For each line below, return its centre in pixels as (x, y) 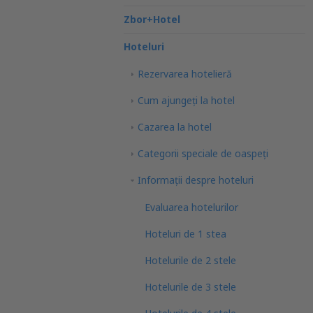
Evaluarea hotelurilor (191, 207)
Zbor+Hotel (152, 19)
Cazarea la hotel (175, 127)
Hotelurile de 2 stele (190, 260)
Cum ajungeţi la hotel (186, 100)
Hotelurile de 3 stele (190, 287)
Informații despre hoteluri (196, 180)
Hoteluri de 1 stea (185, 234)
